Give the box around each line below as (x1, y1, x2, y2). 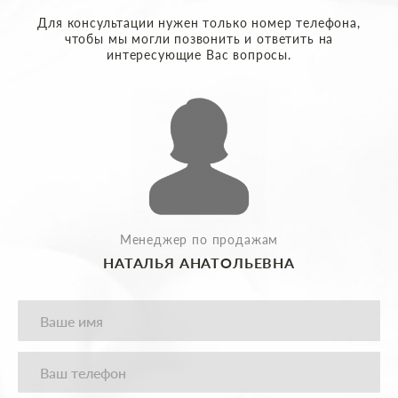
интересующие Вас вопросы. (107, 47, 291, 63)
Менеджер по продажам (119, 232, 279, 248)
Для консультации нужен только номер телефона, (37, 15, 361, 31)
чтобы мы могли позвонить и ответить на (64, 31, 334, 47)
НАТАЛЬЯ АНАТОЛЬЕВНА (103, 254, 295, 272)
